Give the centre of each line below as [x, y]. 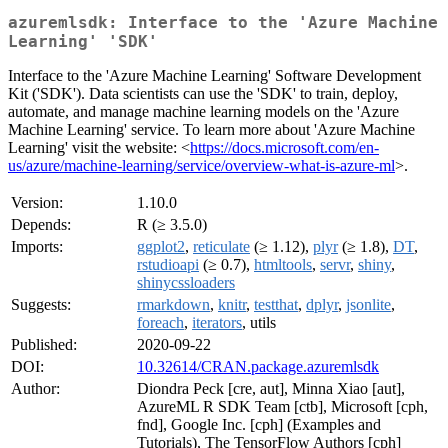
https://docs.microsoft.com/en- [284, 148]
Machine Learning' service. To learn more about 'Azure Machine [211, 130]
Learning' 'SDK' [83, 42]
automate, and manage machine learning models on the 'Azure [203, 112]
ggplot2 [161, 247]
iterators [217, 323]
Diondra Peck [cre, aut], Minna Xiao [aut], [271, 389]
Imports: [37, 247]
